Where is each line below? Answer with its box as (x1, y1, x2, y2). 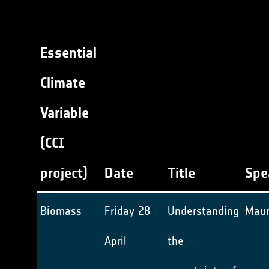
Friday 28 (104, 204, 150, 218)
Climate (40, 74, 85, 91)
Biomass (40, 204, 82, 218)
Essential (40, 44, 97, 61)
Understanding (168, 204, 239, 218)
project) (40, 165, 88, 181)
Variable (40, 104, 89, 121)
